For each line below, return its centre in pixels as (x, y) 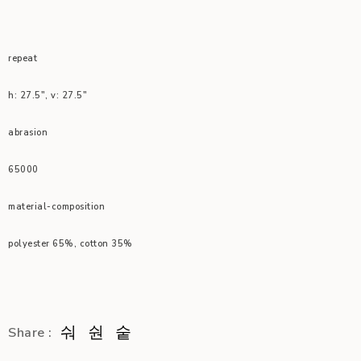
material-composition (56, 207)
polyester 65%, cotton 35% (71, 244)
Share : (30, 333)
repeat (23, 58)
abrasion (28, 133)
